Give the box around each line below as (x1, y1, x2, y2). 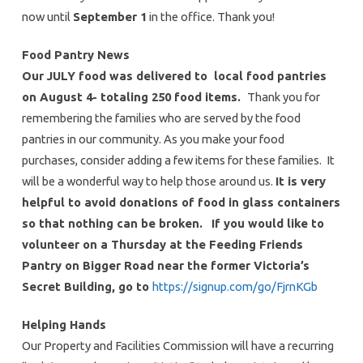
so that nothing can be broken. (21, 216, 209, 230)
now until (21, 9, 73, 23)
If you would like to (211, 216, 324, 230)
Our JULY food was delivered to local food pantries (21, 68, 327, 83)
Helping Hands (21, 317, 109, 331)
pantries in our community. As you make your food (21, 131, 284, 146)
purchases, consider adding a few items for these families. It (21, 152, 335, 167)
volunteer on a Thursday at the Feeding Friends (21, 237, 303, 251)
